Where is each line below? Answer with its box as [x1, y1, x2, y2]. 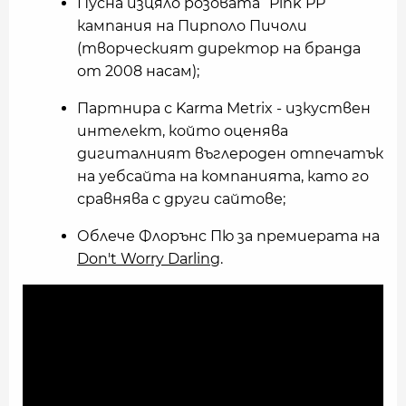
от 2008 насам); [77, 63, 199, 81]
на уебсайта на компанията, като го [77, 168, 369, 186]
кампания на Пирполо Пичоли [77, 17, 307, 35]
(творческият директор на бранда [77, 40, 361, 58]
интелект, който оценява [77, 122, 288, 140]
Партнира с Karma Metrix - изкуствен [77, 100, 371, 118]
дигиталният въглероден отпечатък [77, 145, 383, 163]
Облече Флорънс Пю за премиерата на [77, 227, 380, 246]
